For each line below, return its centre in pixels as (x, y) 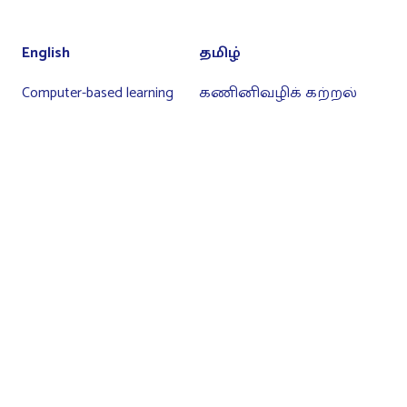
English (46, 54)
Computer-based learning (98, 94)
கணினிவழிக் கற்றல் (278, 94)
